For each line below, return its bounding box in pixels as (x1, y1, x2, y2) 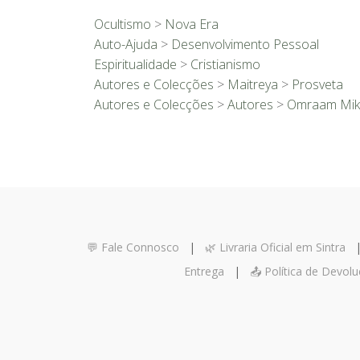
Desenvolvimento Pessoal (171, 35, 319, 54)
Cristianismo (190, 55, 260, 74)
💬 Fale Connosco (87, 239, 179, 256)
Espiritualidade (94, 55, 177, 74)
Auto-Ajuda (94, 35, 157, 54)
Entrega (184, 264, 224, 280)
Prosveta (292, 76, 343, 94)
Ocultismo (94, 15, 151, 34)
